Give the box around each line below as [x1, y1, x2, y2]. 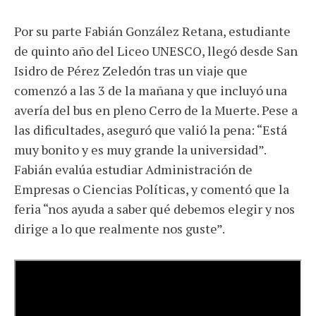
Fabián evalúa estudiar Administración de [14, 161, 253, 178]
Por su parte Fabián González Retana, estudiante [14, 23, 291, 40]
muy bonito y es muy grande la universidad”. [14, 141, 266, 159]
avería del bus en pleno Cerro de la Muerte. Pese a [14, 102, 298, 119]
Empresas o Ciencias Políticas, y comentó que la [14, 181, 289, 198]
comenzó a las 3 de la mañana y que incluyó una [14, 82, 287, 99]
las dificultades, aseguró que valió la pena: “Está [14, 121, 287, 139]
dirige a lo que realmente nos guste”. [14, 220, 227, 238]
